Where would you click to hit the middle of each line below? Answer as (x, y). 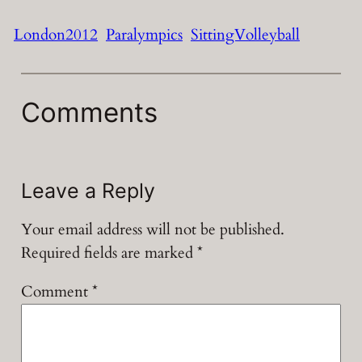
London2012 (55, 34)
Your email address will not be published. (152, 230)
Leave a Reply (88, 191)
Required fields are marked (109, 253)
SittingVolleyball (245, 34)
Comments (89, 113)
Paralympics (144, 34)
